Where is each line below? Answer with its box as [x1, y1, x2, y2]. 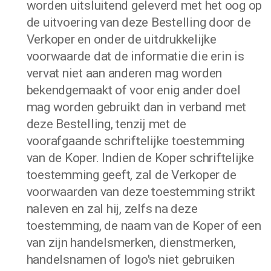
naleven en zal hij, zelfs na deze [26, 201, 198, 216]
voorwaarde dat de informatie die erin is [26, 49, 244, 64]
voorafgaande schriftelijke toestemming [26, 134, 245, 148]
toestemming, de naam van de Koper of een [26, 218, 261, 233]
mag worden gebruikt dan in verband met [26, 100, 247, 114]
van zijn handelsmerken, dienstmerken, [26, 235, 236, 250]
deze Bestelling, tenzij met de [26, 117, 187, 131]
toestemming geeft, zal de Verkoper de [26, 168, 237, 182]
